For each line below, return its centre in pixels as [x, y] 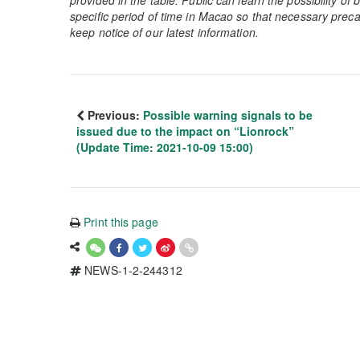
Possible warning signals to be [228, 115]
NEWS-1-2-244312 [132, 270]
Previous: [114, 115]
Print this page [121, 221]
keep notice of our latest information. [164, 32]
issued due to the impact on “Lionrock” [185, 131]
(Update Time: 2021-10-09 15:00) [165, 147]
